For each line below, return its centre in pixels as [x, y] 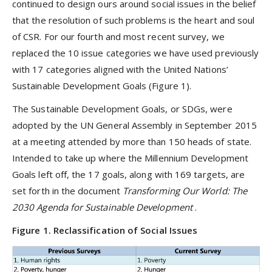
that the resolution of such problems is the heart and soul [134, 20]
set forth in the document [67, 191]
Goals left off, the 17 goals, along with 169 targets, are [129, 175]
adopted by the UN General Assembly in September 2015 [134, 125]
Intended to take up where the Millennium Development [130, 158]
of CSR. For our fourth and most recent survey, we [118, 36]
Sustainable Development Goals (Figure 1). [102, 85]
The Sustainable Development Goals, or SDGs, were [122, 109]
